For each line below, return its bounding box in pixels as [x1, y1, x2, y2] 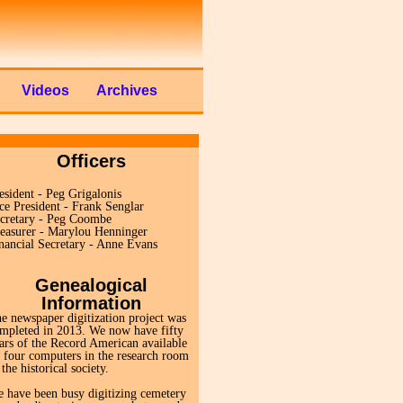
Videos [22, 83, 69, 98]
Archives [96, 83, 157, 98]
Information [40, 293, 141, 313]
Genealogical [34, 275, 148, 295]
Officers [56, 151, 126, 171]
